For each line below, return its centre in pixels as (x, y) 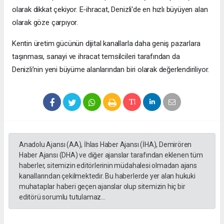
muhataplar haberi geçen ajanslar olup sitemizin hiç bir (102, 186)
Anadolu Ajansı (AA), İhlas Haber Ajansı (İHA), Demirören (105, 144)
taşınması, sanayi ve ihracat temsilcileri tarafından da (96, 56)
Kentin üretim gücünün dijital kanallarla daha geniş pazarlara (106, 43)
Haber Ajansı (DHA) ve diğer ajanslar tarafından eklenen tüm (111, 155)
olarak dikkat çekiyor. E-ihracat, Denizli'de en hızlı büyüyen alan (110, 9)
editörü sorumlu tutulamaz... (62, 197)
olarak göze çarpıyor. (45, 22)
